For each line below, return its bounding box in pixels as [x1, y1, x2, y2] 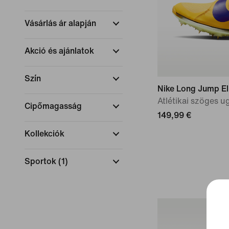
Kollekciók [25, 129, 64, 138]
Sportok [25, 157, 56, 166]
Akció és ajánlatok [25, 47, 94, 55]
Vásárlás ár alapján [25, 19, 96, 28]
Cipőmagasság [25, 102, 82, 110]
